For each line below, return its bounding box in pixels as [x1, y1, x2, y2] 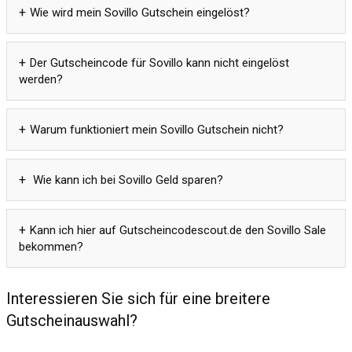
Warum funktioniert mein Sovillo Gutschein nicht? [30, 122, 284, 137]
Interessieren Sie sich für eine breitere [6, 288, 270, 308]
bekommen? [19, 239, 83, 254]
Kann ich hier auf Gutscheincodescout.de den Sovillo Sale [30, 222, 326, 237]
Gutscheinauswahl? [6, 310, 137, 330]
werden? [19, 71, 63, 86]
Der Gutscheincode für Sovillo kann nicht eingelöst [30, 55, 289, 70]
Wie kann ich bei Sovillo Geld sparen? [30, 172, 223, 187]
